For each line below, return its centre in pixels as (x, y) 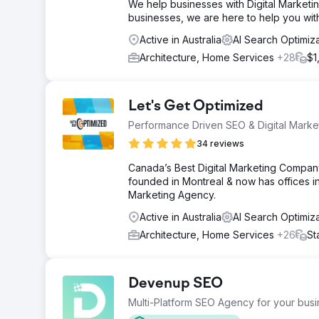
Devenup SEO (176, 284)
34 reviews (220, 143)
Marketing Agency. (172, 195)
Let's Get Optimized (196, 107)
